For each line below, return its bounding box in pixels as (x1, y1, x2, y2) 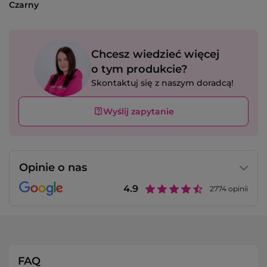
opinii (226, 184, 248, 194)
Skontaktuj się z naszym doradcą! (91, 77, 234, 89)
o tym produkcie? (91, 63, 187, 76)
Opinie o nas (19, 161, 87, 175)
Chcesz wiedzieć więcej (91, 48, 219, 61)
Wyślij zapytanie (103, 106, 174, 117)
